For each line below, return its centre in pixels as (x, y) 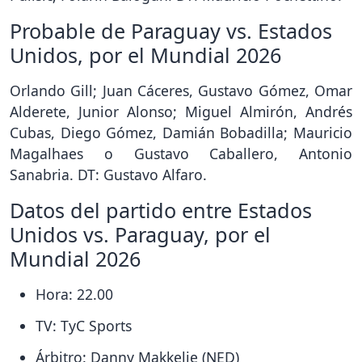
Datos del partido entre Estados (161, 210)
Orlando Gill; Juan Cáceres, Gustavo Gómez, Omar (181, 91)
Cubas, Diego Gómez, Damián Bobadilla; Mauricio (181, 133)
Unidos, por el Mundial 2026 (145, 55)
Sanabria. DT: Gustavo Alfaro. (108, 175)
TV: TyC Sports (84, 325)
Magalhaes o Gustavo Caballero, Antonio (181, 154)
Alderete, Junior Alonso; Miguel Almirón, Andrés (181, 112)
